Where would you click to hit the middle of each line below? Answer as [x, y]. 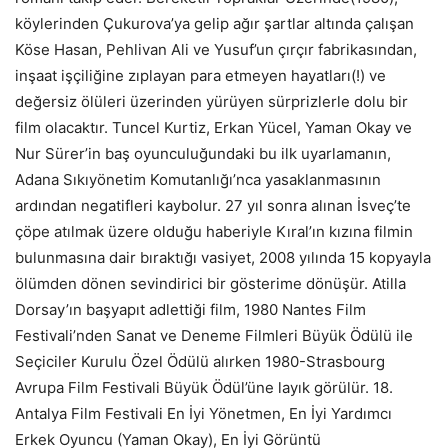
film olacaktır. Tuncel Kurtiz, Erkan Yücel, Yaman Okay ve [213, 127]
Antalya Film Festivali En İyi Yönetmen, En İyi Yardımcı [203, 413]
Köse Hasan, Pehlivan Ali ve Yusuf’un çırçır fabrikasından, [216, 49]
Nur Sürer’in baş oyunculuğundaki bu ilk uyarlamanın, [203, 153]
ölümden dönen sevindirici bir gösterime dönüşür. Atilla [210, 283]
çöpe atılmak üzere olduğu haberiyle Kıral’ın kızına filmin [214, 231]
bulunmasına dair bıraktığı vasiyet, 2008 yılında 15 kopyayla [223, 257]
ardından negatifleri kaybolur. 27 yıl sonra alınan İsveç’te [213, 205]
